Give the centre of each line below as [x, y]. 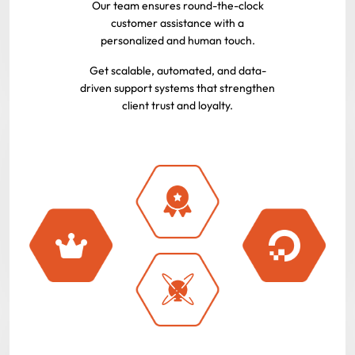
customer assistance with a [177, 23]
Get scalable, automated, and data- [177, 70]
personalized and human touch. [177, 40]
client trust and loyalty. [177, 105]
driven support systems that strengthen [177, 88]
